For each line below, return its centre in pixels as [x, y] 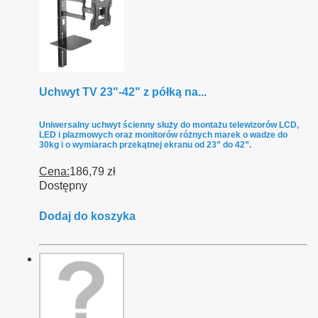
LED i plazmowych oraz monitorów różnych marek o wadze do [163, 135]
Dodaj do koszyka [87, 216]
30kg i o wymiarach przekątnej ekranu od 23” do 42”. [145, 145]
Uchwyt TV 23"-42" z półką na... [123, 92]
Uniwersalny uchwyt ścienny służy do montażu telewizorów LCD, [169, 125]
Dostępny [63, 186]
